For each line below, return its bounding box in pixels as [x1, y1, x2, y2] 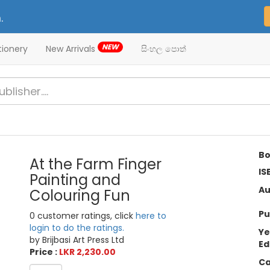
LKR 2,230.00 [59, 246, 116, 259]
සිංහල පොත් [141, 43, 186, 55]
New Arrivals [46, 43, 98, 55]
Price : [30, 246, 60, 259]
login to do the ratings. [30, 222, 125, 234]
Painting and [30, 170, 121, 190]
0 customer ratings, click [30, 210, 136, 222]
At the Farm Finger [30, 154, 162, 175]
